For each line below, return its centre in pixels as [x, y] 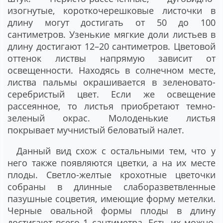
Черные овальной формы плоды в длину [111, 211]
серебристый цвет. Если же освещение [111, 94]
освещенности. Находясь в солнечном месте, [111, 70]
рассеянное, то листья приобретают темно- [111, 106]
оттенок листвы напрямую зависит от [111, 58]
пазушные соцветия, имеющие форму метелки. [111, 199]
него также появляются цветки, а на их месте [111, 163]
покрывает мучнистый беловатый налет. [96, 130]
